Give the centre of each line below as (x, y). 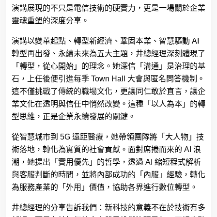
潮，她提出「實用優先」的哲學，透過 (77, 162)
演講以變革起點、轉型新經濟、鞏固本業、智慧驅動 (101, 41)
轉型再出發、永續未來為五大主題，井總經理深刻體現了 (108, 53)
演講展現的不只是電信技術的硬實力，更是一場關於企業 (108, 8)
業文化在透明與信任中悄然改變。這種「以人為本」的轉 (108, 104)
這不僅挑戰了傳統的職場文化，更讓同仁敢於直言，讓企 (108, 91)
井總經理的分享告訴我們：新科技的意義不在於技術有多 (108, 207)
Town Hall (108, 78)
